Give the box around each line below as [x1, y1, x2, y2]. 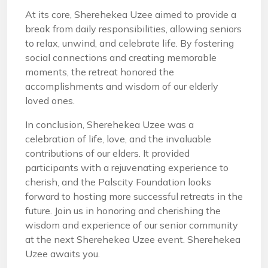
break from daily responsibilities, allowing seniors [25, 23, 242, 35]
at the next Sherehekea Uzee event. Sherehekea [25, 233, 240, 245]
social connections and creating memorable [25, 51, 217, 63]
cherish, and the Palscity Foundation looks [25, 176, 211, 188]
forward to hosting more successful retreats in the [25, 190, 243, 202]
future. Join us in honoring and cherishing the [25, 205, 221, 217]
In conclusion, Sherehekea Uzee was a [25, 118, 194, 130]
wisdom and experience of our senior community [25, 219, 238, 231]
